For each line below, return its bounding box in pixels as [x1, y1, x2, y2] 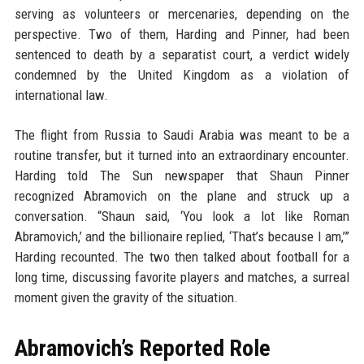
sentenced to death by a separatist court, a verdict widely [14, 46, 350, 63]
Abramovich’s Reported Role [14, 335, 271, 362]
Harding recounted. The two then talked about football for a [14, 249, 350, 265]
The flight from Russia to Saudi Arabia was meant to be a [14, 127, 350, 143]
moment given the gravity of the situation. [14, 289, 238, 305]
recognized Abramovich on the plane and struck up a [14, 188, 350, 204]
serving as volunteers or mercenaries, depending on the [14, 6, 350, 22]
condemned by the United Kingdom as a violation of [14, 67, 350, 83]
